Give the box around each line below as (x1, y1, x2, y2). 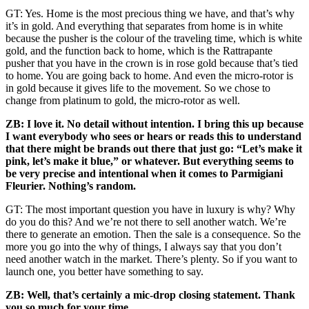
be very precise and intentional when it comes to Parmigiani (6, 167, 283, 179)
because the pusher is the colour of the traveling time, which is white (6, 32, 302, 44)
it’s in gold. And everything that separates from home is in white (6, 19, 283, 32)
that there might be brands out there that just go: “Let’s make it (6, 142, 302, 154)
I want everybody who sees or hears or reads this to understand (6, 130, 301, 142)
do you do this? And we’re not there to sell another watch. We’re (6, 215, 286, 228)
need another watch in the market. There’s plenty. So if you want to (6, 252, 297, 265)
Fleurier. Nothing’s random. (6, 179, 136, 192)
